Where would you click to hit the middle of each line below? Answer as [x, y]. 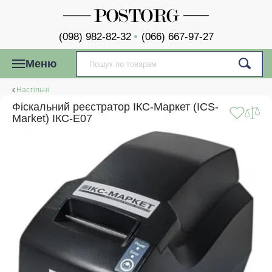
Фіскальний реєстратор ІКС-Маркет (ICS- [115, 107]
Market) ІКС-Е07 [52, 118]
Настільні [33, 90]
